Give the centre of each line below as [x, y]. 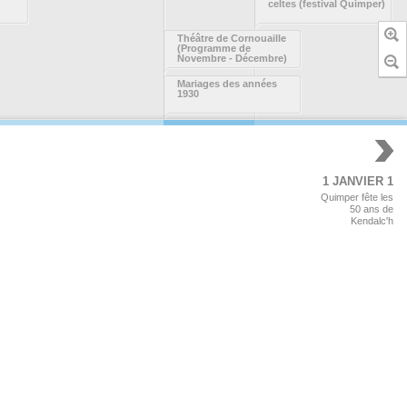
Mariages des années [227, 83]
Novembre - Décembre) [232, 58]
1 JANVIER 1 [358, 181]
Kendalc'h [372, 220]
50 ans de [372, 208]
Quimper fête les [357, 197]
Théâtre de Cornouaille [232, 38]
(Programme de [214, 48]
